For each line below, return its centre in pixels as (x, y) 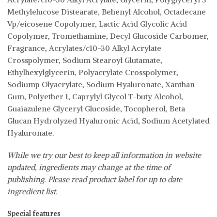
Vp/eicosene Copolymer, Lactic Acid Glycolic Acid (97, 24)
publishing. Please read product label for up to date (95, 179)
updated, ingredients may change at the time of (89, 167)
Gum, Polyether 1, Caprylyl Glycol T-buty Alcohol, (95, 97)
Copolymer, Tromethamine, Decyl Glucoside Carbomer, (108, 36)
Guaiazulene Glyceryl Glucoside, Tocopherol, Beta (96, 109)
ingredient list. (32, 192)
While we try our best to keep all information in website (104, 155)
